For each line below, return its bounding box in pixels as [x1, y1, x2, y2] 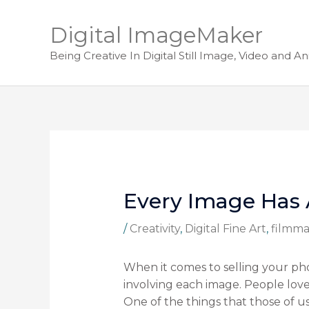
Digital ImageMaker [50, 22, 263, 48]
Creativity [129, 222, 180, 236]
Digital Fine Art [184, 222, 266, 236]
